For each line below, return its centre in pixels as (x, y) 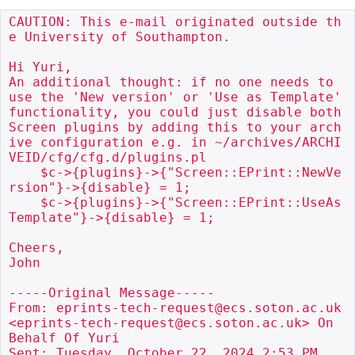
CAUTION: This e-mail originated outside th (175, 21)
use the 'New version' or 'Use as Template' (175, 97)
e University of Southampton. (120, 36)
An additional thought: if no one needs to (171, 82)
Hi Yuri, (40, 67)
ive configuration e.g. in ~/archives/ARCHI (175, 142)
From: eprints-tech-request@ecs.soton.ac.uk (175, 307)
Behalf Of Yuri (64, 338)
